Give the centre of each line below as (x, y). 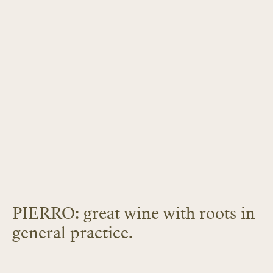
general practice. (73, 233)
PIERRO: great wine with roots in (134, 213)
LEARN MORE (51, 253)
